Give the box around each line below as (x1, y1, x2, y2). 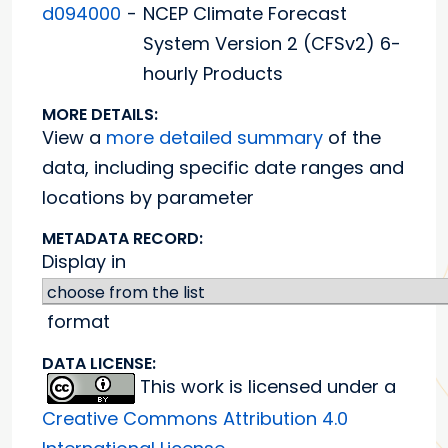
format (42, 309, 110, 335)
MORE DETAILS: (42, 103, 158, 127)
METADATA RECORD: (42, 227, 203, 251)
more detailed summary (106, 125, 323, 151)
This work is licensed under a (140, 374, 396, 400)
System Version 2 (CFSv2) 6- (143, 31, 401, 57)
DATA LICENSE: (42, 352, 156, 376)
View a (42, 125, 106, 151)
